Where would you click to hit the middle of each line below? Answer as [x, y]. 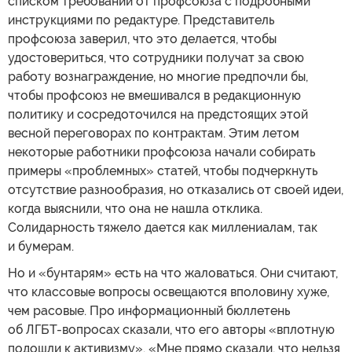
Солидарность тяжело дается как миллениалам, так [163, 227]
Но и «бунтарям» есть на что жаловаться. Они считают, [173, 273]
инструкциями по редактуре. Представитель [141, 20]
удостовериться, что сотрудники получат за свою [156, 57]
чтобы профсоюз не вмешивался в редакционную [154, 95]
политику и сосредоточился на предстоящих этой [158, 114]
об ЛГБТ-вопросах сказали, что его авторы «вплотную [171, 329]
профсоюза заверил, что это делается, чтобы [142, 38]
